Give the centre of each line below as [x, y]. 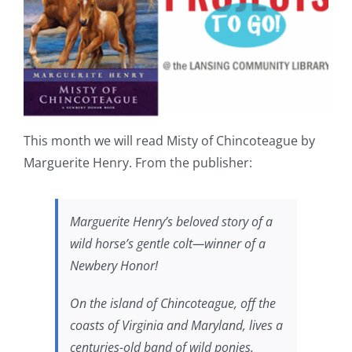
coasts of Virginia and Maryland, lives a [176, 325]
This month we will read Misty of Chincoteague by [169, 140]
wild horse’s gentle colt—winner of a [167, 243]
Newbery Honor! [114, 265]
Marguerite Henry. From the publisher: [137, 162]
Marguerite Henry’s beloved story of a [171, 221]
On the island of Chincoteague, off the [172, 303]
